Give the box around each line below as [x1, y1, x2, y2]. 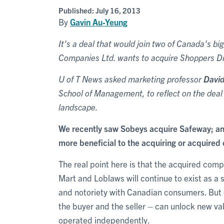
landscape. [58, 101, 98, 112]
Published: [58, 5, 95, 15]
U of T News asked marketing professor [58, 73, 203, 84]
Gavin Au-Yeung [70, 16, 127, 27]
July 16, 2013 [95, 5, 140, 15]
